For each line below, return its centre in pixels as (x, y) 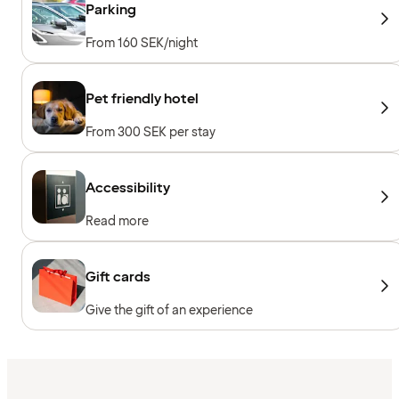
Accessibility (128, 187)
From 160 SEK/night (142, 43)
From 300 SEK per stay (151, 132)
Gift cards (118, 277)
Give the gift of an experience (169, 310)
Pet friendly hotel (142, 98)
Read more (117, 221)
